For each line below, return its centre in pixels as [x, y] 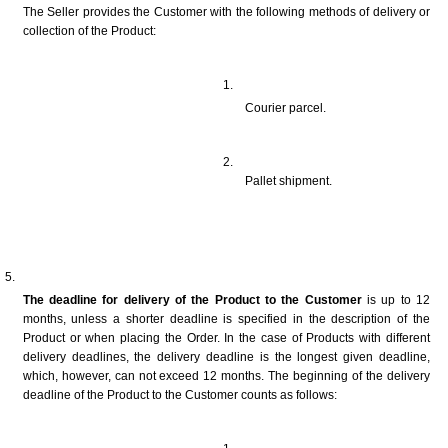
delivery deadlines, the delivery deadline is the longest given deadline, [226, 356]
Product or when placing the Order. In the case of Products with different [226, 337]
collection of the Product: [89, 30]
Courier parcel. [286, 107]
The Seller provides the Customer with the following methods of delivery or [226, 11]
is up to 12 [395, 299]
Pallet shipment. [289, 180]
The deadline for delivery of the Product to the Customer [192, 299]
